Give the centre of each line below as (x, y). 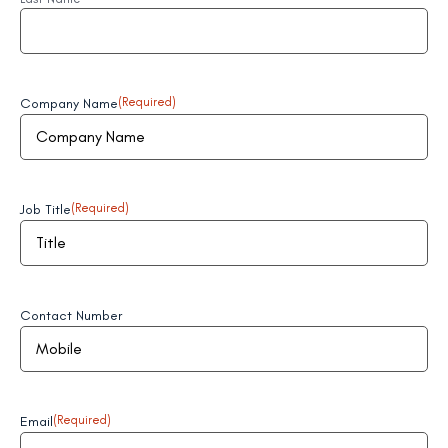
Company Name (69, 103)
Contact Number (71, 315)
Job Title (45, 209)
